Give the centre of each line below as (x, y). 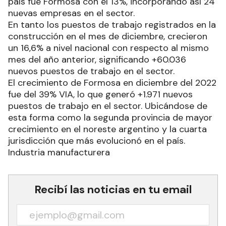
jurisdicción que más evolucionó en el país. (97, 162)
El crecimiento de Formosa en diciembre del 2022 (112, 104)
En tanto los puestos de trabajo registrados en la (112, 46)
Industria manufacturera (59, 173)
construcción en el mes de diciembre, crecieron (108, 57)
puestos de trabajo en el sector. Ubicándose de (108, 127)
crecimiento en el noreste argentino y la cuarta (107, 150)
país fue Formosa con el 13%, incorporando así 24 (111, 22)
